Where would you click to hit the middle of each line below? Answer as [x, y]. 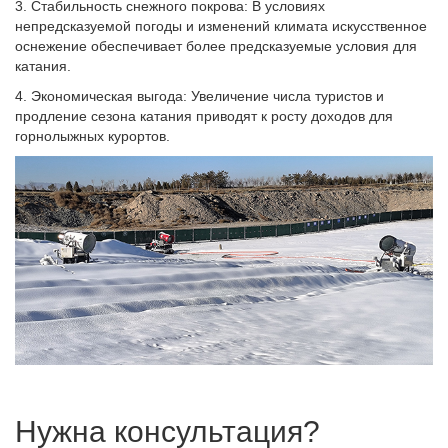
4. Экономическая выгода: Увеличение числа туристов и [199, 95]
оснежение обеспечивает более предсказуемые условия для [216, 45]
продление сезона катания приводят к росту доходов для [204, 115]
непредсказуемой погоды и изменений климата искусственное [221, 25]
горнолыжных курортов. [92, 135]
